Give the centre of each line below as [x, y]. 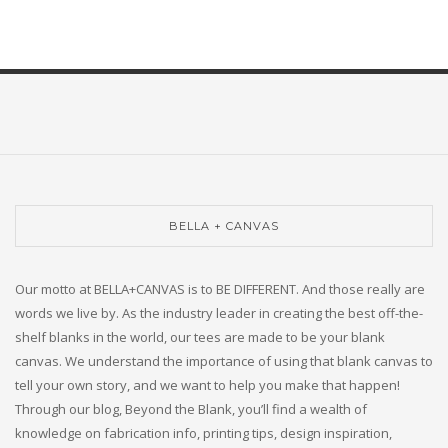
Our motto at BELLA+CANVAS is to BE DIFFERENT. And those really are [220, 289]
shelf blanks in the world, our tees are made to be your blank [200, 337]
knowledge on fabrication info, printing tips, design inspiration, [203, 433]
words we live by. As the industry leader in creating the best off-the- [219, 313]
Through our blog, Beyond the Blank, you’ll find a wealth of [191, 409]
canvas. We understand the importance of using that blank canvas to [224, 361]
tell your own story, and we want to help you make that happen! [207, 385]
